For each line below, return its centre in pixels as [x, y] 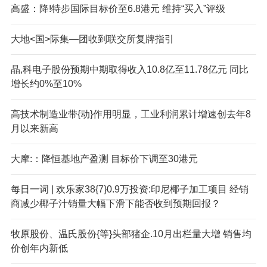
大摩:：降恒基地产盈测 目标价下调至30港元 [104, 159]
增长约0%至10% [46, 83]
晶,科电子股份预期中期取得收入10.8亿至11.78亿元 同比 [129, 69]
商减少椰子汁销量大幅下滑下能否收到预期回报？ [115, 203]
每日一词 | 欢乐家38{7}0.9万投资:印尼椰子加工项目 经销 [129, 189]
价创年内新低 [39, 248]
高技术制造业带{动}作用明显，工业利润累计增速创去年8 [131, 114]
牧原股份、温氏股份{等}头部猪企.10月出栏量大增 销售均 [131, 234]
